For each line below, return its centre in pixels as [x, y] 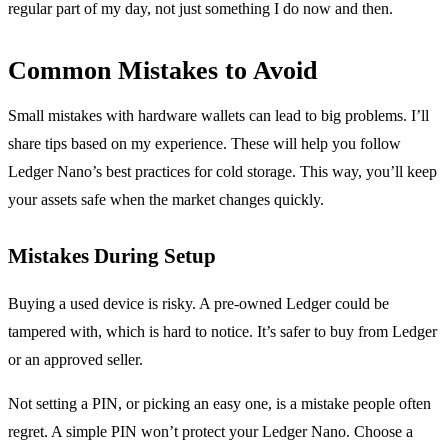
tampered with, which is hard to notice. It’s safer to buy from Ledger [222, 331]
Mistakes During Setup [112, 255]
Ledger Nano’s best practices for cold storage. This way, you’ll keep [222, 171]
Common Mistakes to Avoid [162, 70]
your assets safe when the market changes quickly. [166, 199]
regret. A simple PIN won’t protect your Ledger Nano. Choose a [210, 431]
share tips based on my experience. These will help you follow [204, 143]
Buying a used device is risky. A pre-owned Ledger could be [198, 303]
